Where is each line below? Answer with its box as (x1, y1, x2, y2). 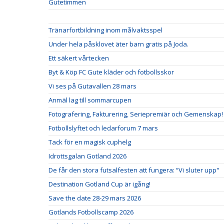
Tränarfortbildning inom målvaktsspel (48, 25, 162, 35)
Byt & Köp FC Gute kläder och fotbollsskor (48, 67, 174, 77)
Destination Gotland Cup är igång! (48, 179, 150, 189)
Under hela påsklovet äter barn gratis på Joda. (48, 39, 188, 49)
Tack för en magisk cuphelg (48, 137, 131, 147)
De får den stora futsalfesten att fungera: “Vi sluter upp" (48, 165, 219, 175)
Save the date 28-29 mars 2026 (48, 193, 141, 203)
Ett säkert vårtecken (48, 53, 109, 63)
